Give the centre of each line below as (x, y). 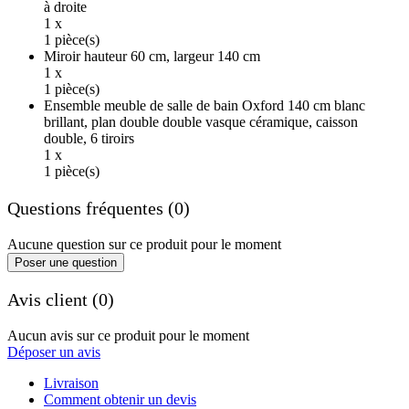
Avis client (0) (61, 300)
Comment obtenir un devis (120, 399)
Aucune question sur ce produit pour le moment (144, 244)
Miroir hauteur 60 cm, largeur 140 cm (152, 57)
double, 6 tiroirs (89, 139)
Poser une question (66, 262)
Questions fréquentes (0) (99, 209)
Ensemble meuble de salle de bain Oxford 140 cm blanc (204, 106)
